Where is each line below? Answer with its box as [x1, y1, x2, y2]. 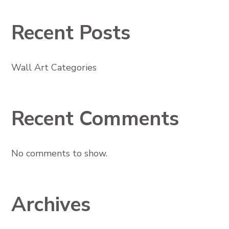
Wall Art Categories [11, 61, 97, 74]
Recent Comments [11, 105, 179, 132]
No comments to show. [11, 147, 107, 159]
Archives [11, 191, 90, 218]
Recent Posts [11, 19, 130, 47]
